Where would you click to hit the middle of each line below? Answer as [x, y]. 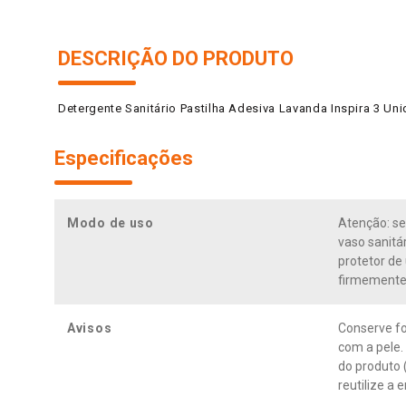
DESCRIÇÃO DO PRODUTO [176, 58]
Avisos [90, 328]
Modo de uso [111, 222]
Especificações [124, 158]
